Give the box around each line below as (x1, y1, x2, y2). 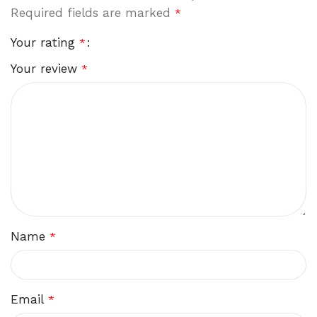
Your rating (11, 35, 79, 50)
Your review (11, 62, 81, 76)
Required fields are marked (11, 6, 175, 20)
